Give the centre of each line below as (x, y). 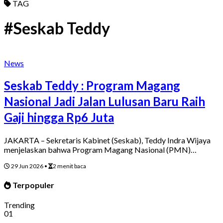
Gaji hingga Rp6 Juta (59, 117)
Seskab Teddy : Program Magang (92, 85)
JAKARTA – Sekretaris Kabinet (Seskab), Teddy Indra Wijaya (107, 140)
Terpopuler (33, 185)
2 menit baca (69, 166)
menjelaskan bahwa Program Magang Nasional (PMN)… (100, 149)
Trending (19, 205)
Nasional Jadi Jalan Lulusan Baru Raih (105, 101)
